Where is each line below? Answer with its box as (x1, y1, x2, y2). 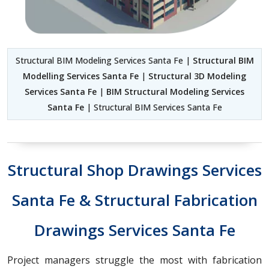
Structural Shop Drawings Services (7, 159, 262, 181)
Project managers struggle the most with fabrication (7, 253, 262, 267)
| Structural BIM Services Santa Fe (83, 101, 222, 113)
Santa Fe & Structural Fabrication (11, 189, 258, 211)
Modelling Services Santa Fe (23, 70, 139, 82)
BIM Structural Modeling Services (106, 86, 244, 98)
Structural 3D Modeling (148, 70, 246, 82)
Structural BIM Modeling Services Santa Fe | (15, 55, 193, 67)
